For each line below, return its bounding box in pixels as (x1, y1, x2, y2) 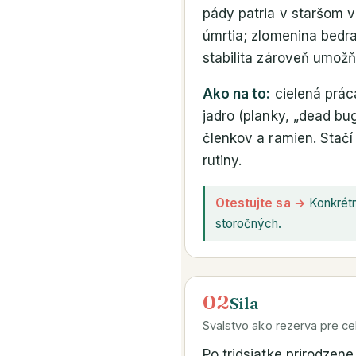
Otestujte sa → (215, 195, 306, 211)
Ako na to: (203, 86, 271, 103)
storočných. (215, 215, 282, 231)
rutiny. (203, 153, 242, 169)
